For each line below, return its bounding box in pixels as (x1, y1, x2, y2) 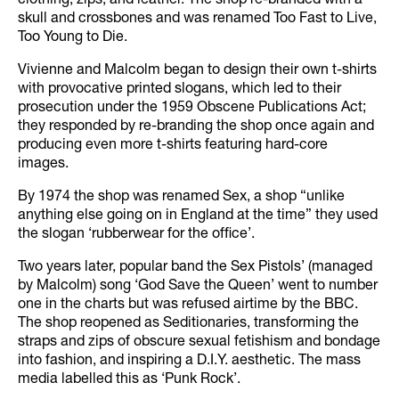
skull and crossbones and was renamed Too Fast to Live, (18, 12, 377, 27)
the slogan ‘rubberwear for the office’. (18, 227, 255, 242)
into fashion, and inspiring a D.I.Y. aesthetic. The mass (18, 354, 361, 369)
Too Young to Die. (18, 30, 127, 45)
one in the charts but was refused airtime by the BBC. (18, 297, 358, 313)
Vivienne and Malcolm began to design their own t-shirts (18, 63, 377, 78)
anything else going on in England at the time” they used (18, 208, 378, 224)
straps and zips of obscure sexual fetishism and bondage (18, 335, 380, 350)
